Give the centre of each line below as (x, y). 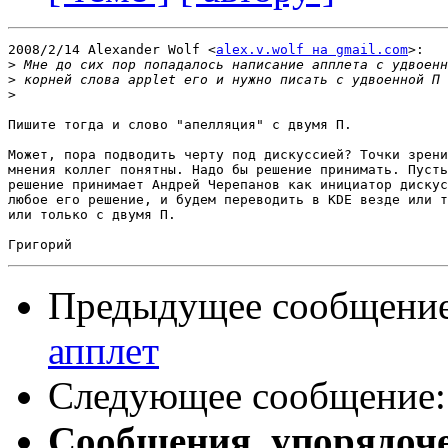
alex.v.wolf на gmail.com (312, 50)
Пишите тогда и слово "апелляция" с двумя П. (180, 125)
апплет (103, 351)
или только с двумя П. (92, 215)
